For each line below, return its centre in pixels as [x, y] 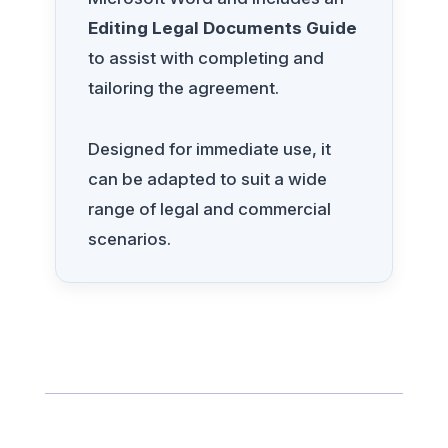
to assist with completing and [205, 58]
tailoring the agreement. [183, 88]
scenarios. [129, 239]
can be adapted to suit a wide [207, 179]
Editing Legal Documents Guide [222, 28]
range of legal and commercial [209, 209]
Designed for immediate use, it [209, 149]
